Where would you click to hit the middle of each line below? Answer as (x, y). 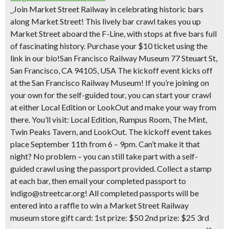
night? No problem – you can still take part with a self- (104, 156)
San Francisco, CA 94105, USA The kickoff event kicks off (111, 70)
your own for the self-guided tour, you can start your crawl (111, 95)
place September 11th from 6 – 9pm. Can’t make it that (105, 144)
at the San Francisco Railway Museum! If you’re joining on (110, 83)
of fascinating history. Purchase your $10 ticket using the (109, 46)
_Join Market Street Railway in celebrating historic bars (107, 9)
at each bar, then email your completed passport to (98, 181)
